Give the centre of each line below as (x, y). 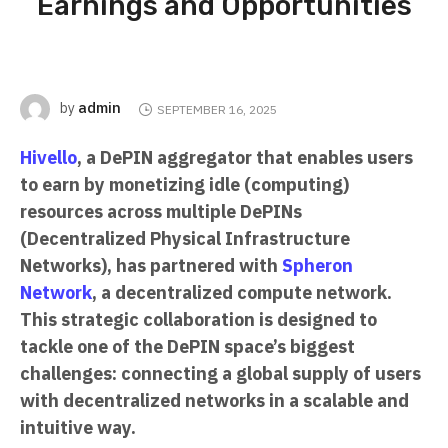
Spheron (317, 266)
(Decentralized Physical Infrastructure (185, 239)
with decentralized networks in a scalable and (214, 401)
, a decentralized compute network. (242, 293)
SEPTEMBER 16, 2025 (216, 109)
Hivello (48, 158)
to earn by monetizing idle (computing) (184, 185)
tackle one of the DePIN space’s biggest (187, 347)
